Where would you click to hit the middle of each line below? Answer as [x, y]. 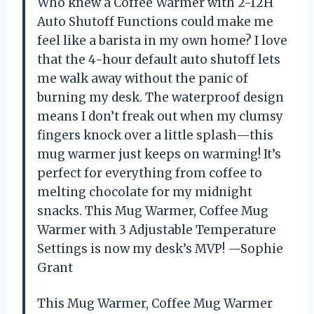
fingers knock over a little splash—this [155, 136]
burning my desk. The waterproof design [161, 98]
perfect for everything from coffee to [150, 173]
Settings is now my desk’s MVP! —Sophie [160, 249]
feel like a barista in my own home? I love [162, 41]
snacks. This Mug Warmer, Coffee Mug [153, 211]
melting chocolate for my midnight [145, 192]
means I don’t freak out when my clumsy [160, 117]
